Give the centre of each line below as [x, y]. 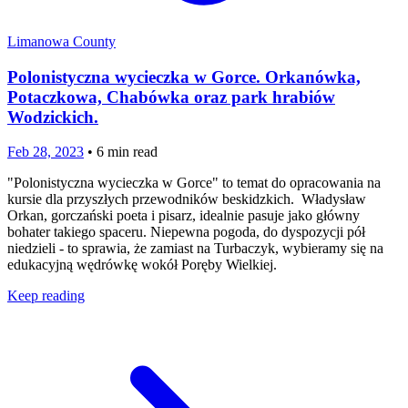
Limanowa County [61, 41]
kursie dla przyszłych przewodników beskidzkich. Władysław [187, 199]
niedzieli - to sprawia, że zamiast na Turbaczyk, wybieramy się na [195, 249]
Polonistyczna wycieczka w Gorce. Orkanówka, [184, 76]
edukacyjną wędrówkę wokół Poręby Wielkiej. [142, 265]
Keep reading [46, 296]
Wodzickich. [53, 117]
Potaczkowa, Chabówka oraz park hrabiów [171, 97]
